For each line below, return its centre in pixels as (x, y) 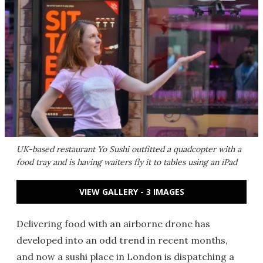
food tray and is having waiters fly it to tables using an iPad (127, 162)
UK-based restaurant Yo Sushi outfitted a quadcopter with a (129, 149)
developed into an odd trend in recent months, (122, 240)
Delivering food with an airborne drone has (113, 224)
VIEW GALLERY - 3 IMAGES (131, 192)
